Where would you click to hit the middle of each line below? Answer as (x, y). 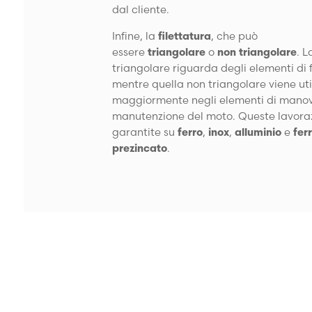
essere (129, 52)
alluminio (258, 132)
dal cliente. (141, 9)
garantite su (144, 132)
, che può (235, 36)
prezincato (140, 148)
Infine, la (134, 36)
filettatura (185, 36)
